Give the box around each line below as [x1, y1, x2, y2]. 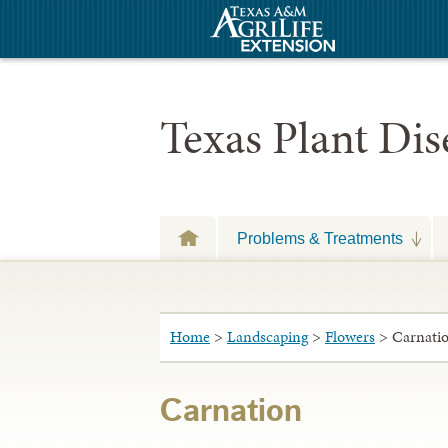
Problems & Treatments [237, 229, 403, 247]
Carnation [160, 394, 302, 427]
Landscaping [227, 325, 308, 349]
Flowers [325, 325, 375, 349]
